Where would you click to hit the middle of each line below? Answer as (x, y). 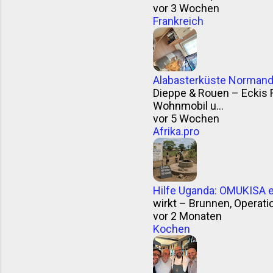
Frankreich (178, 21)
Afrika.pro (176, 131)
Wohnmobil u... (188, 106)
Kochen (172, 229)
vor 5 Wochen (186, 119)
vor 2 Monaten (187, 216)
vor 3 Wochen (186, 8)
